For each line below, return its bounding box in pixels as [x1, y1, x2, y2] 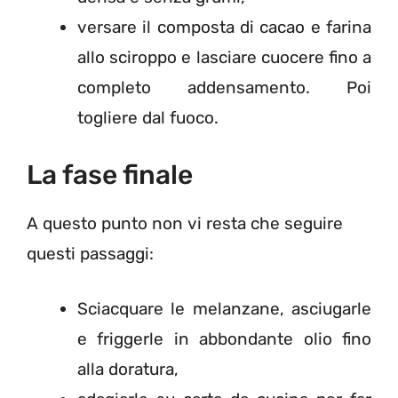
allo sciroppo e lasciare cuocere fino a [77, 47, 371, 68]
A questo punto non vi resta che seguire [27, 212, 343, 234]
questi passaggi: [27, 243, 154, 264]
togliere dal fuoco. [77, 107, 219, 129]
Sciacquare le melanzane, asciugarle [77, 298, 371, 320]
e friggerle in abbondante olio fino [77, 329, 371, 350]
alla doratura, [77, 359, 179, 380]
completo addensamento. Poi [77, 77, 371, 99]
